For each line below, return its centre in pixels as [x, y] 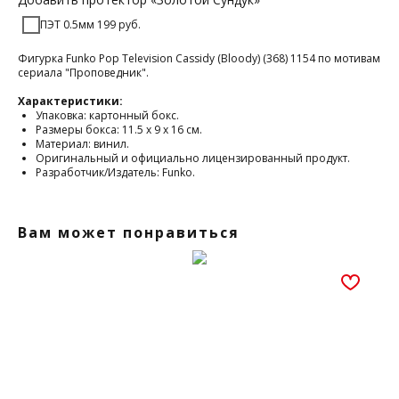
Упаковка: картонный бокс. [107, 116]
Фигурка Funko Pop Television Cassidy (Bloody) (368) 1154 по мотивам [199, 59]
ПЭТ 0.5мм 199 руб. [90, 25]
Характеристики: [70, 102]
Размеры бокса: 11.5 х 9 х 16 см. [119, 130]
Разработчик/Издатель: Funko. [115, 173]
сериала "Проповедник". [83, 73]
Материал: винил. [82, 144]
